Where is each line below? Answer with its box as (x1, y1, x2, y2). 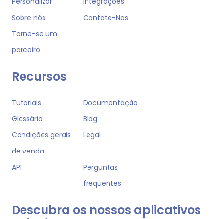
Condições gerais (12, 130, 71, 140)
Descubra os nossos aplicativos (12, 201, 201, 218)
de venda (12, 146, 44, 156)
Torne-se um (12, 28, 57, 39)
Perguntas (83, 162, 118, 172)
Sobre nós (12, 12, 45, 22)
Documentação (83, 97, 138, 108)
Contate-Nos (83, 12, 128, 22)
